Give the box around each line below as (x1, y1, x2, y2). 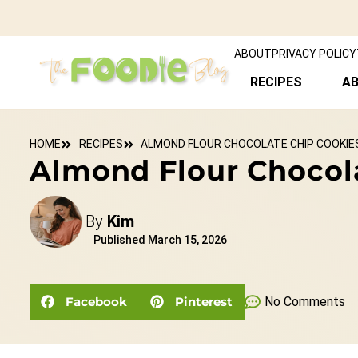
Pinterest (175, 294, 233, 309)
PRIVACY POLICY (271, 47, 356, 60)
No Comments (265, 294, 345, 309)
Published (93, 233, 145, 246)
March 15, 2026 (148, 233, 227, 246)
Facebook (66, 294, 127, 309)
